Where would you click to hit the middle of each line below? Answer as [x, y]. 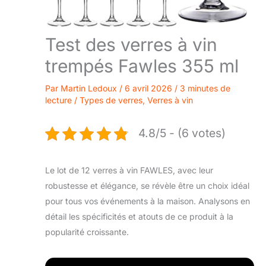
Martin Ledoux [90, 88]
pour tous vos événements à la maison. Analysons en [148, 201]
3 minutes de [205, 88]
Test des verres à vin [131, 45]
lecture [58, 100]
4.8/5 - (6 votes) [182, 133]
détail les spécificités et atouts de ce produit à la [139, 216]
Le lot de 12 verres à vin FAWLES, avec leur [129, 170]
